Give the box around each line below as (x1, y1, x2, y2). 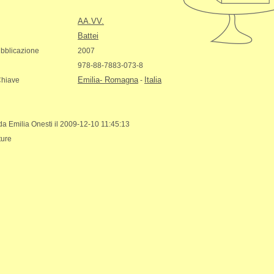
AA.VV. (78, 17, 104, 26)
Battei (78, 31, 98, 40)
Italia (144, 75, 161, 84)
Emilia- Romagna (78, 75, 138, 84)
